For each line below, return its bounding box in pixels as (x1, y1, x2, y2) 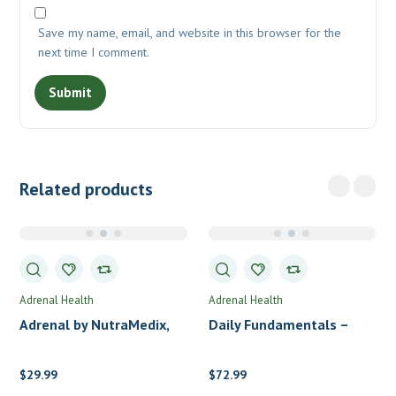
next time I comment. (38, 44, 150, 60)
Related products (19, 178, 154, 201)
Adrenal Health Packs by (208, 335, 364, 353)
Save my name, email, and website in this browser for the (38, 25, 342, 41)
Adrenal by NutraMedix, (19, 316, 170, 333)
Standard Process (208, 354, 322, 372)
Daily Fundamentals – (208, 316, 348, 333)
